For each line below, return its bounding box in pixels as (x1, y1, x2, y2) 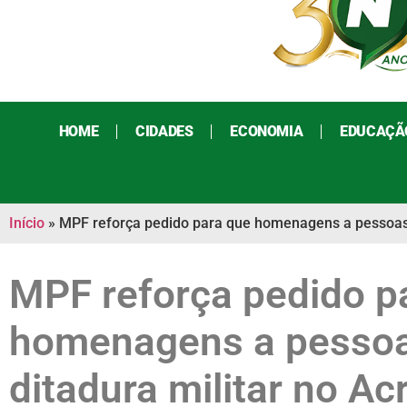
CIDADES (135, 123, 194, 141)
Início (9, 214, 45, 233)
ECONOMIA (230, 123, 303, 141)
